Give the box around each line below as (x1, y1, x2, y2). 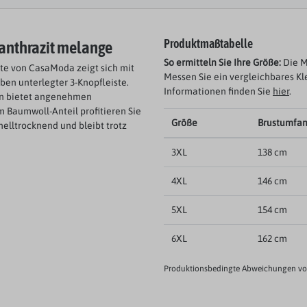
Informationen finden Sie (164, 86, 273, 97)
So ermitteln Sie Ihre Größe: (164, 57, 281, 69)
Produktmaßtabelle (164, 37, 253, 51)
